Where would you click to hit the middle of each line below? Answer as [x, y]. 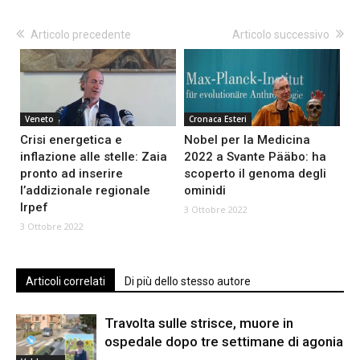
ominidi [205, 190]
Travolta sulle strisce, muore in [199, 323]
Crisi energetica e [71, 139]
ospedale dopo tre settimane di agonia [224, 341]
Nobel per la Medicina [247, 139]
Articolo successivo [281, 34]
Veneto [39, 119]
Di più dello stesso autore [188, 281]
